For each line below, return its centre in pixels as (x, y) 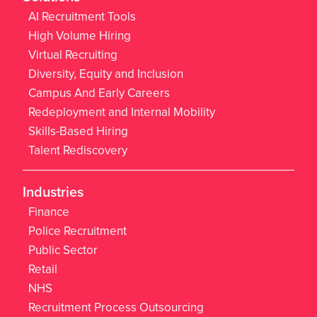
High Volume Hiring (80, 35)
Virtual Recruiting (73, 54)
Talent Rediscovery (78, 150)
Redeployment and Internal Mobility (122, 112)
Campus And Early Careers (99, 93)
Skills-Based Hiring (78, 131)
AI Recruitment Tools (82, 16)
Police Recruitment (77, 231)
